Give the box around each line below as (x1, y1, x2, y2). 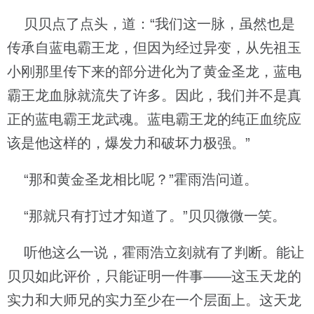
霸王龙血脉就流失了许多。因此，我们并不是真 (7, 88, 301, 103)
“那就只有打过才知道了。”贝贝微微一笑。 (7, 208, 286, 224)
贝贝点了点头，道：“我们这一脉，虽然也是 (7, 16, 295, 32)
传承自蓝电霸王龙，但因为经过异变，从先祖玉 (7, 40, 301, 55)
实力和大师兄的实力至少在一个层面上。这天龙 (7, 292, 301, 308)
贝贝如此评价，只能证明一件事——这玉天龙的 (7, 268, 301, 284)
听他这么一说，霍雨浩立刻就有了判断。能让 (7, 245, 304, 260)
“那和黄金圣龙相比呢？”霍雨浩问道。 (7, 172, 258, 187)
